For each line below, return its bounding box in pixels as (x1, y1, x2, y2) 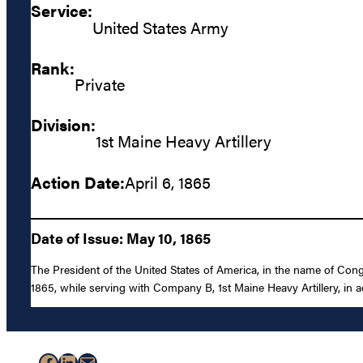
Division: (31, 113, 96, 137)
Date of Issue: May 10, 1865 (31, 227, 211, 248)
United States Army (92, 15, 228, 39)
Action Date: (31, 169, 125, 194)
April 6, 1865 (125, 169, 211, 194)
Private (75, 72, 125, 96)
